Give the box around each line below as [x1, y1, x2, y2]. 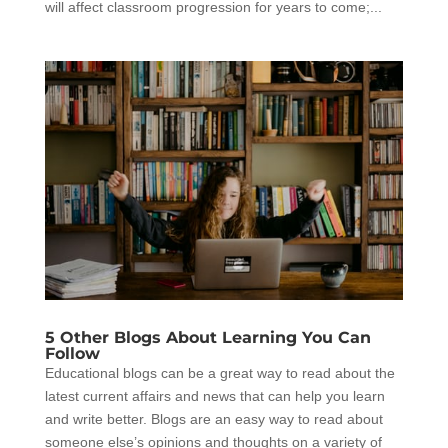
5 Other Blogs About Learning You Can [44, 328, 371, 348]
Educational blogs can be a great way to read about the [44, 365, 395, 382]
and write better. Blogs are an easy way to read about [44, 411, 383, 428]
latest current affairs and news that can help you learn [44, 388, 385, 405]
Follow [44, 344, 100, 364]
